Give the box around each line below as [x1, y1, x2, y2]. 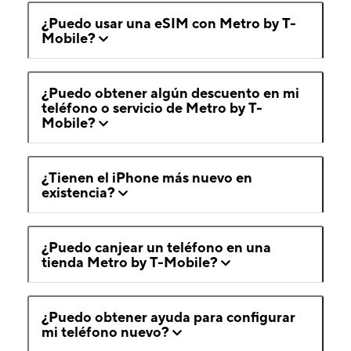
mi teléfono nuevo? [42, 324, 169, 341]
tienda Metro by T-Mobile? [42, 254, 218, 271]
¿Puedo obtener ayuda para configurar [42, 309, 295, 326]
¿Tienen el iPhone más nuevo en [42, 169, 252, 186]
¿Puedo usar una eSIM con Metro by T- [42, 15, 296, 32]
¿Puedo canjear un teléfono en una [42, 239, 271, 256]
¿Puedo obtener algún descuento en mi [42, 85, 299, 102]
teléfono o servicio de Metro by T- [42, 100, 262, 117]
